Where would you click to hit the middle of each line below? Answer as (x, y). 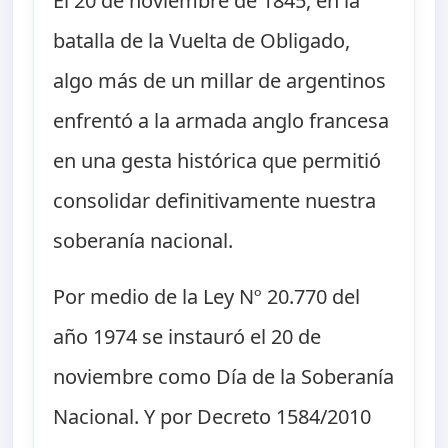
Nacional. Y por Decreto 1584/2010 (212, 417)
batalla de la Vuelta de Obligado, (202, 41)
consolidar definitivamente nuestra (215, 201)
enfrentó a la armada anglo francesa (221, 121)
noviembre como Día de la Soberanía (224, 377)
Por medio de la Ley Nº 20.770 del (207, 297)
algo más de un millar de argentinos (220, 81)
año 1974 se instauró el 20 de (187, 337)
